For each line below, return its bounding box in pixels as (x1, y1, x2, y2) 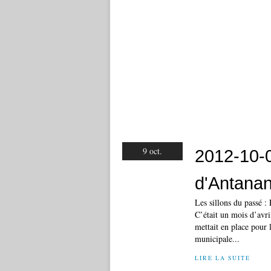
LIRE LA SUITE (195, 254, 250, 262)
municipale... (195, 233, 240, 244)
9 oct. (143, 145, 162, 157)
